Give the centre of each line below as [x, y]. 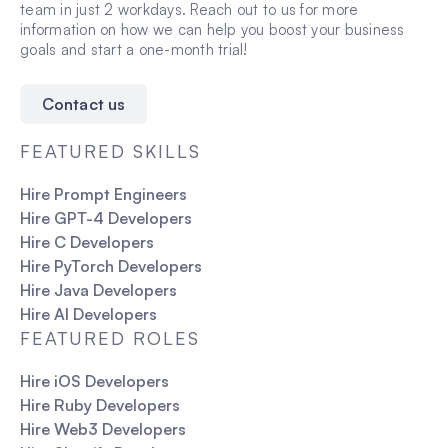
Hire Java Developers [98, 289]
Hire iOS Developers [94, 380]
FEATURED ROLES [110, 337]
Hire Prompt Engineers [103, 193]
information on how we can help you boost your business [212, 29]
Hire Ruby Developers [100, 404]
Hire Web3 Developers [103, 428]
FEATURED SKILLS [110, 150]
